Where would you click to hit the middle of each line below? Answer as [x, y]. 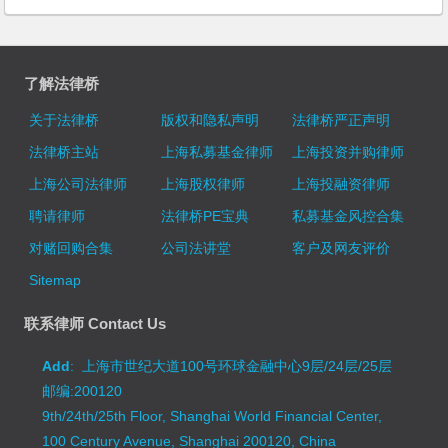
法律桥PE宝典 [204, 216]
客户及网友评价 [340, 248]
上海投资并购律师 [347, 152]
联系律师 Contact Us [95, 324]
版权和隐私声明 [209, 120]
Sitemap [55, 280]
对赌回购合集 [71, 248]
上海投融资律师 [340, 184]
